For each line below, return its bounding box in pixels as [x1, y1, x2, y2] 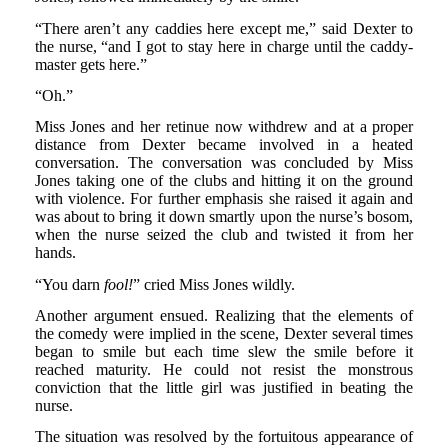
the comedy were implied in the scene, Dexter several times [34, 324, 414, 342]
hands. [34, 244, 76, 262]
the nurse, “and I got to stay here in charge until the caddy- [34, 37, 414, 55]
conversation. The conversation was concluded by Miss [34, 154, 414, 172]
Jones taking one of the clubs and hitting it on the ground [34, 172, 414, 190]
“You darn [34, 275, 104, 293]
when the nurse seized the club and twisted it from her [34, 226, 414, 244]
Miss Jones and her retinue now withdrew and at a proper [34, 118, 414, 136]
